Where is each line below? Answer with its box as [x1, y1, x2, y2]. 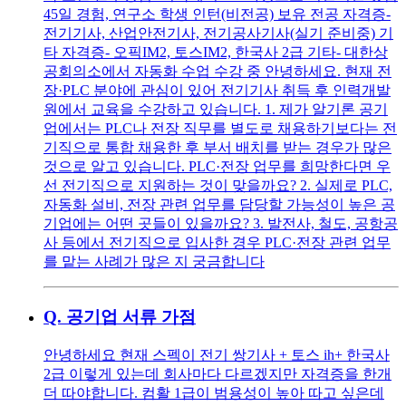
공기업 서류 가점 [66, 307, 196, 327]
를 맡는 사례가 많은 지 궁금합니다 [43, 254, 265, 270]
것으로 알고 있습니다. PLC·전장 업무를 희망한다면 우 [43, 159, 391, 175]
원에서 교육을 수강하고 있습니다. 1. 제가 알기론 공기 [43, 101, 388, 118]
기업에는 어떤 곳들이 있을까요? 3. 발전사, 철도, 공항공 [43, 216, 398, 232]
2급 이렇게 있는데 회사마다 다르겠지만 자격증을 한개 [43, 365, 391, 382]
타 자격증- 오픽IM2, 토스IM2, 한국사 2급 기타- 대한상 [43, 44, 388, 61]
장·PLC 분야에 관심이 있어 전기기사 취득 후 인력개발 [43, 82, 391, 99]
